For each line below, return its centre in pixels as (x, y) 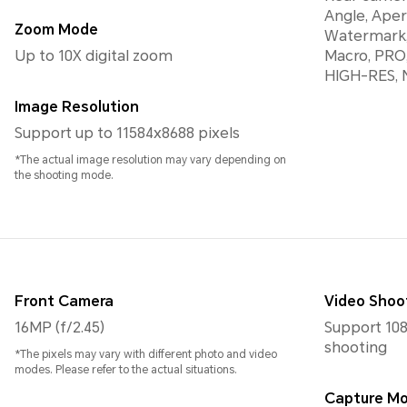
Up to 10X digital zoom (94, 56)
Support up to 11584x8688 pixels (127, 134)
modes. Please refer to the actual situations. (126, 370)
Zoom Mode (56, 30)
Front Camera (64, 302)
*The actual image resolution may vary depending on (150, 160)
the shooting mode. (64, 176)
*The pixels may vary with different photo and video (146, 355)
